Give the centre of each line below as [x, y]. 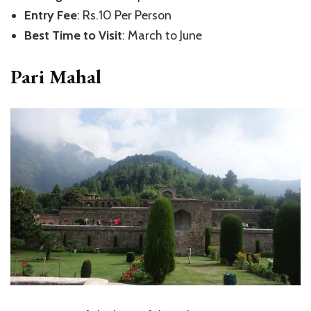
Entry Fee [51, 15]
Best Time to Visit [73, 35]
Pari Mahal [56, 76]
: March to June [162, 35]
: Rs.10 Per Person [124, 15]
